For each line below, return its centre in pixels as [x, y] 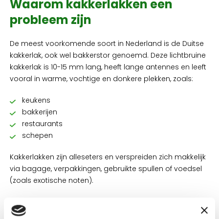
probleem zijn [51, 20]
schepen [37, 135]
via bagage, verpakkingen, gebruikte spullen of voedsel [106, 169]
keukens [36, 100]
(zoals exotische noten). [52, 180]
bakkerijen [40, 112]
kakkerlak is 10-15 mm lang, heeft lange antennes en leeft [108, 67]
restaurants [42, 124]
